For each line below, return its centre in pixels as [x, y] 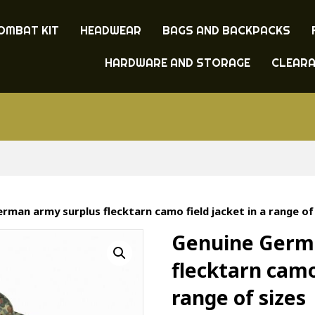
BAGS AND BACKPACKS [226, 30]
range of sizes [239, 297]
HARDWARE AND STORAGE [177, 63]
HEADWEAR [110, 30]
